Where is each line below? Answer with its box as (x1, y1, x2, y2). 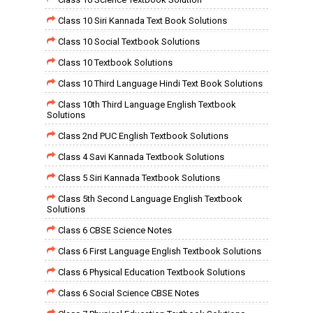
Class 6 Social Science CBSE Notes (58, 288, 199, 298)
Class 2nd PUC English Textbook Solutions (58, 131, 228, 141)
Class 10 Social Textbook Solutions (58, 36, 200, 47)
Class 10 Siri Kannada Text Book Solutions (58, 15, 227, 26)
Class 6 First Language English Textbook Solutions (58, 246, 261, 256)
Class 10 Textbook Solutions (58, 57, 173, 68)
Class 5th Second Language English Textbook (58, 194, 242, 204)
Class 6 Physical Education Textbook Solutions (58, 267, 245, 277)
